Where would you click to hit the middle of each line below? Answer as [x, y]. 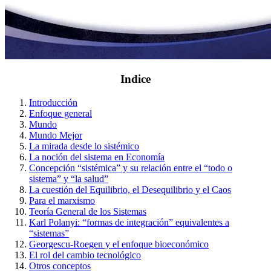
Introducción [53, 103]
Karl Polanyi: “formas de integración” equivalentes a [129, 223]
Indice [135, 79]
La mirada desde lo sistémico [84, 146]
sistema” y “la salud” [69, 179]
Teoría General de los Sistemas [88, 212]
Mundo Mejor [56, 135]
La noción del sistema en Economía [97, 157]
